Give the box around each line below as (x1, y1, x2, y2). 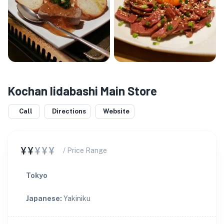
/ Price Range (63, 146, 107, 154)
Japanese (26, 194, 60, 202)
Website (103, 107, 129, 115)
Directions (52, 107, 86, 115)
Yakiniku (63, 194, 90, 202)
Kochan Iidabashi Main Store (8, 83, 157, 98)
